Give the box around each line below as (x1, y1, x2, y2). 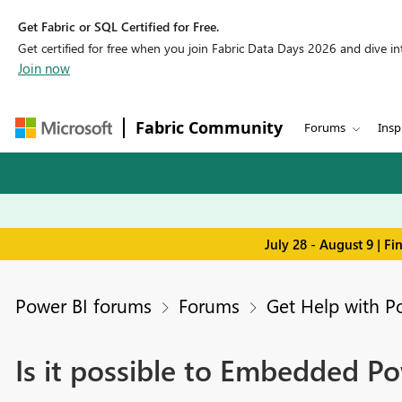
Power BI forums (14, 293, 152, 319)
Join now (18, 59, 70, 77)
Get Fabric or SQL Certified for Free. (18, 18, 219, 35)
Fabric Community (135, 117, 283, 138)
